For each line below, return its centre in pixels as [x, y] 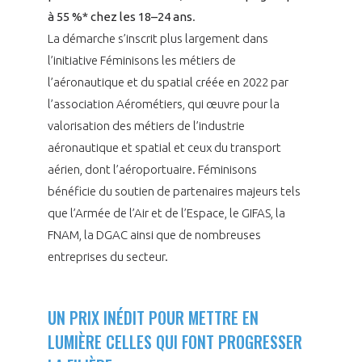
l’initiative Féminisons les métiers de [141, 60]
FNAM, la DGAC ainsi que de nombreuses [154, 234]
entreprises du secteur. [107, 256]
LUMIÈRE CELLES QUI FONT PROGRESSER [175, 341]
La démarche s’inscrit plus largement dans [158, 38]
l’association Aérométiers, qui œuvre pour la [163, 103]
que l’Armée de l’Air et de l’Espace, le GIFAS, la [166, 213]
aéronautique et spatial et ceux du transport [164, 147]
